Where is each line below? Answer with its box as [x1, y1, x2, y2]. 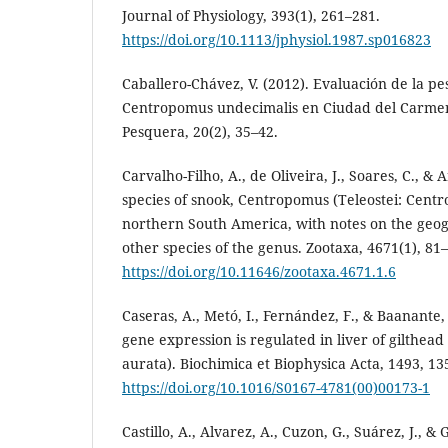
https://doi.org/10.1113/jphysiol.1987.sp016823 [122, 30, 431, 50]
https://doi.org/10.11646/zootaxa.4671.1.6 [122, 262, 396, 282]
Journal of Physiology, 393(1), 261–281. [122, 6, 380, 26]
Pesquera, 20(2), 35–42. [122, 122, 278, 142]
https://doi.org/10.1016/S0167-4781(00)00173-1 [122, 378, 430, 398]
